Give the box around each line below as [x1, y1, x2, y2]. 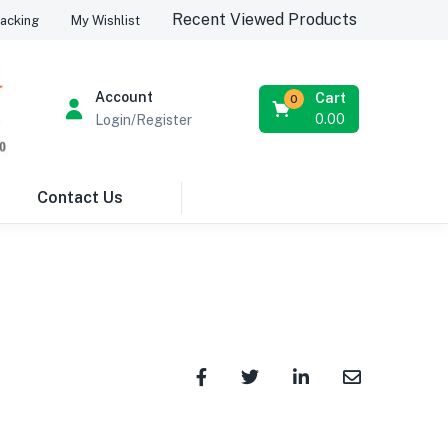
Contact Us [37, 188, 123, 207]
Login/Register [94, 112, 192, 128]
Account [94, 89, 153, 105]
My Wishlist [70, 13, 140, 28]
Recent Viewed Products [171, 10, 357, 29]
